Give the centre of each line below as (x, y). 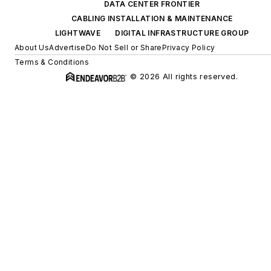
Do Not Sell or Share (124, 47)
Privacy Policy (188, 47)
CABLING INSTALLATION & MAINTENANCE (152, 18)
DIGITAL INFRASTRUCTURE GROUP (182, 33)
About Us (32, 47)
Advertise (67, 47)
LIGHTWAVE (78, 33)
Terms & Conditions (52, 62)
